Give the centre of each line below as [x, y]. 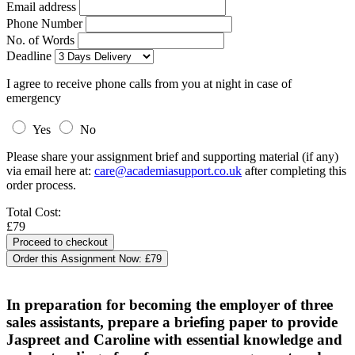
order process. [41, 185]
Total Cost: [34, 212]
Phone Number [46, 23]
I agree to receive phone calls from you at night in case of [149, 84]
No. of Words [42, 40]
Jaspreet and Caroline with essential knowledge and [174, 339]
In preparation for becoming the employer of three [170, 304]
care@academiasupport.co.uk [168, 171]
